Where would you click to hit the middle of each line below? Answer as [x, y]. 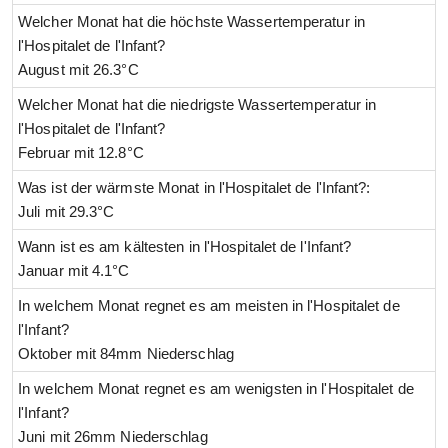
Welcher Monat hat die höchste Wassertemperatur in [191, 22]
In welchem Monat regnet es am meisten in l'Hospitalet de [209, 306]
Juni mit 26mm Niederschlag [113, 437]
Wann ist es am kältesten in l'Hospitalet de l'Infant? [185, 247]
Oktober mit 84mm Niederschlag [126, 354]
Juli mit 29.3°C [66, 212]
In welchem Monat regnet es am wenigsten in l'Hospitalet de [216, 389]
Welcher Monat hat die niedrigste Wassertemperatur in [197, 105]
